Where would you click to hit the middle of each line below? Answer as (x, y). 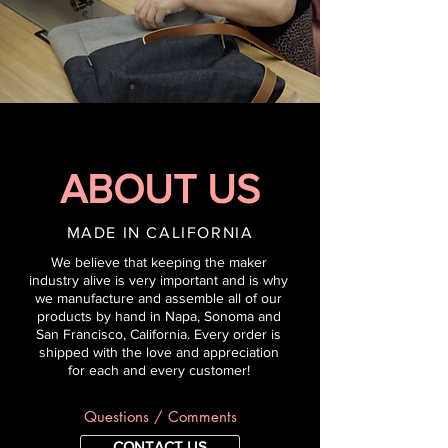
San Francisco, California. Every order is (158, 334)
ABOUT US (160, 189)
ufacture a (114, 298)
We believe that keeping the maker (158, 262)
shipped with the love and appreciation (158, 352)
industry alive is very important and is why (158, 280)
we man (59, 298)
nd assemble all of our (213, 298)
